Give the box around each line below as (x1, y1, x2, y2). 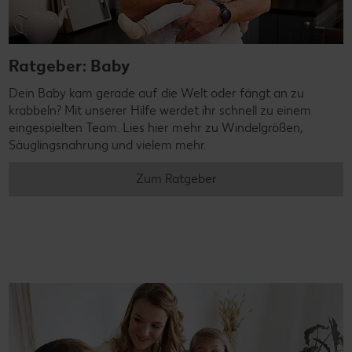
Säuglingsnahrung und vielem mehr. (9, 137, 206, 152)
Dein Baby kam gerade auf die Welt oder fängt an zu (9, 85, 304, 101)
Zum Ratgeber (135, 170, 217, 186)
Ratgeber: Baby (9, 55, 130, 75)
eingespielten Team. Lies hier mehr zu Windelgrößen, (9, 119, 302, 135)
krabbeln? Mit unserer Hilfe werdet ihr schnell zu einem (9, 102, 311, 118)
